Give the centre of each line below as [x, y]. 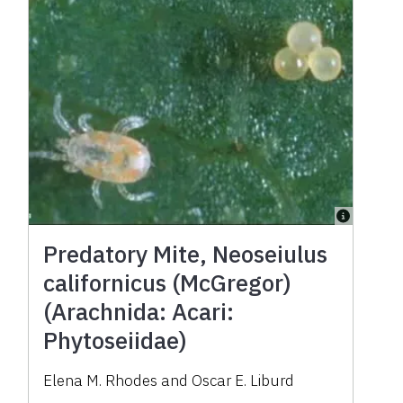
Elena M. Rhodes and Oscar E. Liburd [169, 380]
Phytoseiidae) [116, 340]
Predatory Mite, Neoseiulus [186, 253]
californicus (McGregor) [168, 282]
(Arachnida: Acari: [139, 311]
